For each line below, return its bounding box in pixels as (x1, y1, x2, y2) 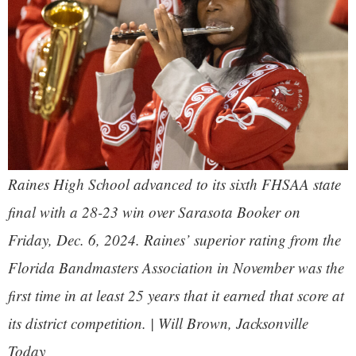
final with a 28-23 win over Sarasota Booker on (8, 201, 300, 222)
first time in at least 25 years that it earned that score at (8, 284, 344, 305)
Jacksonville (236, 312, 308, 333)
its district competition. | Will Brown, (8, 312, 236, 333)
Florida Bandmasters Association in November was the (8, 257, 344, 277)
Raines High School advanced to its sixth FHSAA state (8, 173, 341, 194)
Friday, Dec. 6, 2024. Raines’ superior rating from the (8, 229, 341, 250)
